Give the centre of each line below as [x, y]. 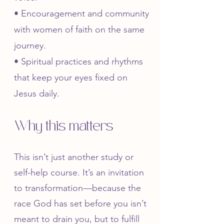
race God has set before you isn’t [80, 203]
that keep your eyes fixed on [71, 77]
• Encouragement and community [81, 13]
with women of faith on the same [79, 29]
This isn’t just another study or [74, 157]
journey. [30, 45]
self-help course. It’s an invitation [79, 172]
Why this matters [64, 126]
